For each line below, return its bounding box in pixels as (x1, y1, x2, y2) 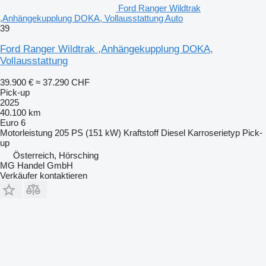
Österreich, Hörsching (13, 150, 99, 160)
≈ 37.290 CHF (36, 77, 90, 87)
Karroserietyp (188, 127, 240, 138)
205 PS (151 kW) (55, 127, 121, 138)
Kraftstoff (123, 127, 159, 138)
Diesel (161, 127, 185, 138)
